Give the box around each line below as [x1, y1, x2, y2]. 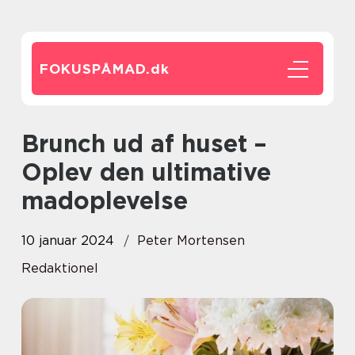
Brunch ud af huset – [21, 129, 39, 158]
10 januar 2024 [21, 233, 114, 248]
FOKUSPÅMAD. [40, 61, 151, 77]
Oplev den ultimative [21, 158, 271, 186]
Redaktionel [21, 261, 98, 276]
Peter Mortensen [137, 233, 245, 248]
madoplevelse [21, 186, 188, 215]
